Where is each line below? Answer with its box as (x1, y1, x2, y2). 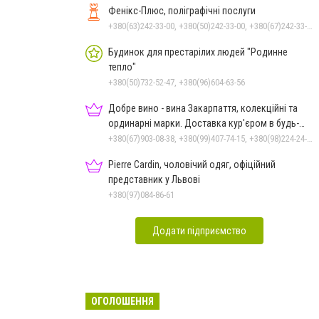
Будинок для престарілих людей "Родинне (108, 46, 288, 58)
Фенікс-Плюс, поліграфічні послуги (108, 4, 256, 16)
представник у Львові (165, 173, 200, 185)
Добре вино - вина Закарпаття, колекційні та (108, 102, 298, 114)
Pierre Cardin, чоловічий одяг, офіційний (108, 158, 276, 170)
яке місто (108, 132, 149, 144)
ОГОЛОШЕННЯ (91, 295, 154, 307)
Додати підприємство (152, 224, 246, 236)
